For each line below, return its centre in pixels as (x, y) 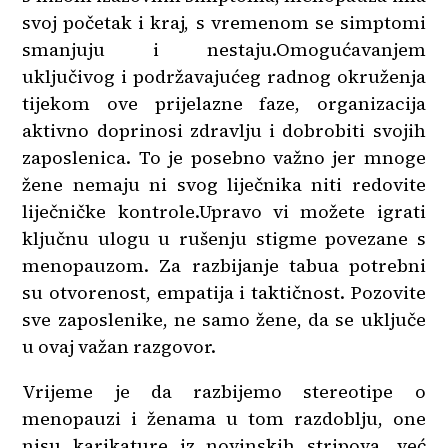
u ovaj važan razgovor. (119, 346)
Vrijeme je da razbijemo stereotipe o (224, 391)
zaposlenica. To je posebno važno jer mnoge (224, 157)
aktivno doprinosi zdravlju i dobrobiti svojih (224, 130)
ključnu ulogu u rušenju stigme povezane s (224, 238)
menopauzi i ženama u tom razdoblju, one (224, 418)
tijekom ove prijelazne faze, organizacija (224, 103)
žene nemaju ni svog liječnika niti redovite (224, 184)
